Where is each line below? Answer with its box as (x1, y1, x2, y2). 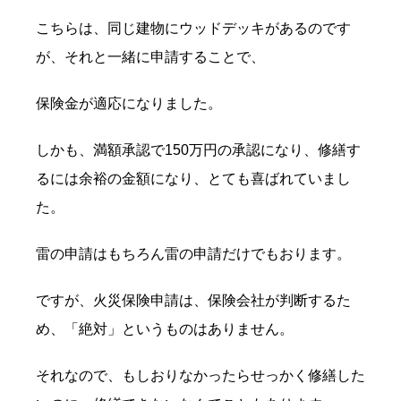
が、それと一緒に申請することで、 (36, 49, 265, 65)
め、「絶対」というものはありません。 (36, 321, 294, 337)
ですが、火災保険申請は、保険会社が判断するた (36, 293, 351, 309)
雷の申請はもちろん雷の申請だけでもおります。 (36, 246, 351, 262)
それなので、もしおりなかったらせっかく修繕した (36, 368, 365, 384)
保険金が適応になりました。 (36, 96, 222, 112)
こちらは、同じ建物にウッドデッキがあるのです (36, 21, 351, 37)
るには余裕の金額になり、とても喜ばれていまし (36, 171, 351, 187)
